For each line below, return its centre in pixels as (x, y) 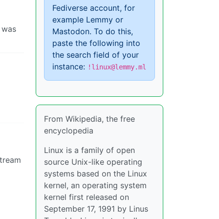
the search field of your (96, 55)
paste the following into (96, 43)
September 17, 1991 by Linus (96, 209)
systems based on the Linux (96, 174)
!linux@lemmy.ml (117, 67)
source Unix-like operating (93, 162)
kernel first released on (87, 197)
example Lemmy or (88, 20)
